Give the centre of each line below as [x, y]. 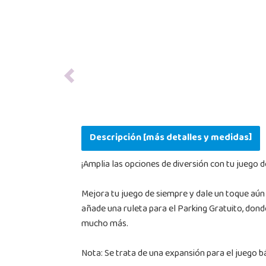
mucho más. [104, 224]
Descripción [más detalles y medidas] [170, 138]
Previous [84, 81]
